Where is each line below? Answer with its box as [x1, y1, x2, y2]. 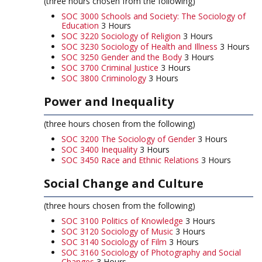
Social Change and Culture [44, 175, 204, 191]
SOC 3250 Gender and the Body [61, 51, 182, 63]
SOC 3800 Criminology [61, 73, 146, 84]
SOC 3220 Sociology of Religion [61, 30, 181, 42]
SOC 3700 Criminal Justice [61, 62, 158, 73]
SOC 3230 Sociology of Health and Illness [61, 41, 218, 52]
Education [61, 20, 99, 31]
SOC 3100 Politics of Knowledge [61, 215, 183, 226]
